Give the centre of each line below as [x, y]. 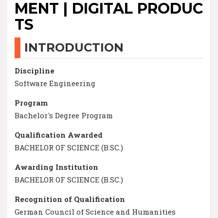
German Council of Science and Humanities [95, 211]
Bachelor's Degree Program [64, 115]
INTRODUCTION [74, 47]
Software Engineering [55, 83]
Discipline [35, 70]
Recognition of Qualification [70, 199]
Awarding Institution [56, 167]
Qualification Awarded [59, 135]
